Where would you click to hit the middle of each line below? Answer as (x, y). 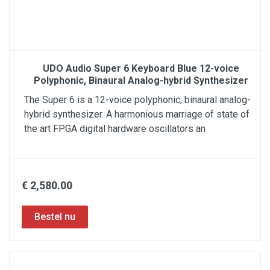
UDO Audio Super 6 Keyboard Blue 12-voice (141, 68)
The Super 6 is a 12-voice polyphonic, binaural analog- (137, 100)
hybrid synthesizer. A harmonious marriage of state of (137, 114)
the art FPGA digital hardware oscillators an (115, 129)
